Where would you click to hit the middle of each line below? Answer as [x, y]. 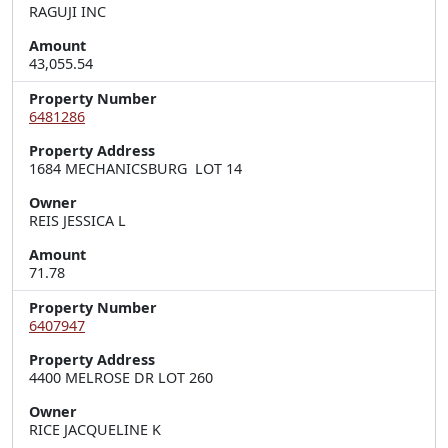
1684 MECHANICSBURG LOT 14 [135, 168]
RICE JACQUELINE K [95, 429]
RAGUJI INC [67, 11]
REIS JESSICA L [77, 220]
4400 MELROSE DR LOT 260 [121, 377]
